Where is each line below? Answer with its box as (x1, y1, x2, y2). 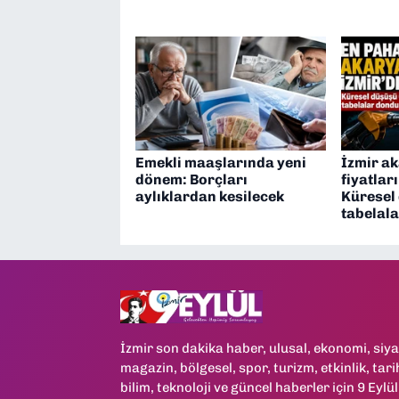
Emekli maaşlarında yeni (134, 154, 306, 172)
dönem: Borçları (134, 171, 248, 189)
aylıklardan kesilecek (134, 188, 284, 206)
